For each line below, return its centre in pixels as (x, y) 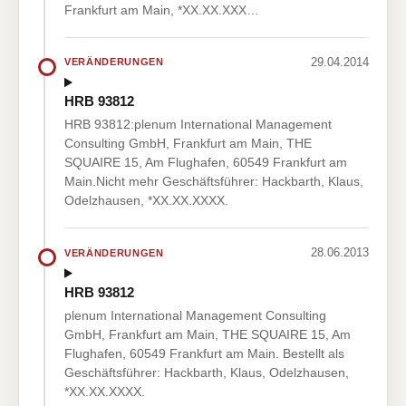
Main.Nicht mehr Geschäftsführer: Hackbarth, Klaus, (214, 182)
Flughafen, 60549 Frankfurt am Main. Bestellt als (204, 353)
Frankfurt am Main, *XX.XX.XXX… (162, 10)
